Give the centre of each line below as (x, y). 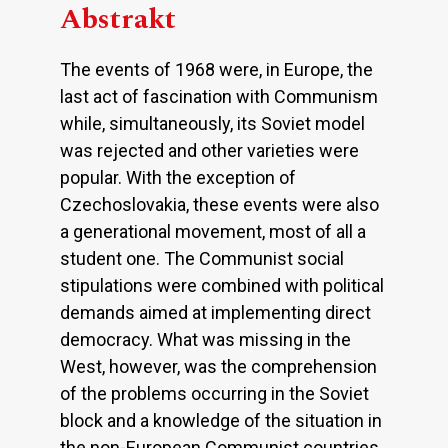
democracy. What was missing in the (205, 340)
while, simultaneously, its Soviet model (212, 124)
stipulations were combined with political (222, 286)
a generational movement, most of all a (213, 232)
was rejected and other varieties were (209, 151)
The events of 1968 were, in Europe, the (216, 70)
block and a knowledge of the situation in (221, 421)
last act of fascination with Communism (219, 97)
